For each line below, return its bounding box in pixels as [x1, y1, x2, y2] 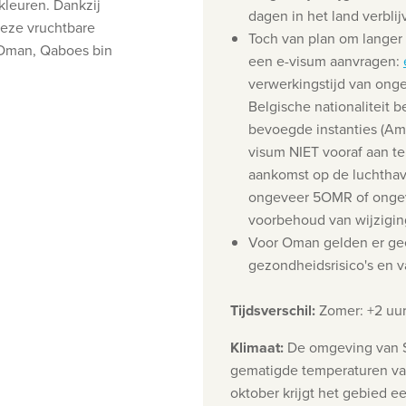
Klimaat [230, 337, 280, 358]
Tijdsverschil [230, 300, 312, 321]
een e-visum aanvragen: [247, 51, 403, 72]
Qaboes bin [40, 40, 112, 61]
